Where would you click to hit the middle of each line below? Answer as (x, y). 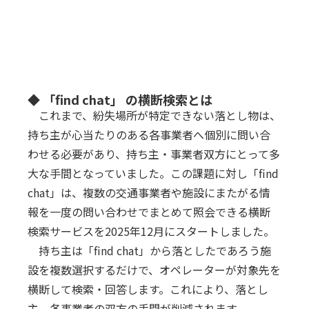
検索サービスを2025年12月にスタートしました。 (151, 231)
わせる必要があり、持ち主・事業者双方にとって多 (154, 154)
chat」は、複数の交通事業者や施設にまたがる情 (149, 192)
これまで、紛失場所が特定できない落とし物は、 (154, 115)
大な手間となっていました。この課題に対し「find (153, 173)
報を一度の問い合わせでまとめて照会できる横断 (149, 212)
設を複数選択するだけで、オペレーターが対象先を (154, 270)
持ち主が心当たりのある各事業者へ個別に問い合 (149, 134)
